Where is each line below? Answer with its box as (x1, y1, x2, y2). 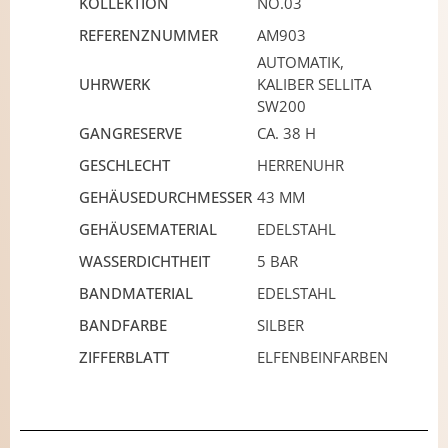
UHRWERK (79, 74, 150, 95)
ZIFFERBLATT (79, 347, 169, 368)
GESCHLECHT (79, 155, 170, 176)
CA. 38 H (257, 123, 316, 144)
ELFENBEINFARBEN (257, 347, 388, 368)
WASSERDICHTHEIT (79, 251, 210, 272)
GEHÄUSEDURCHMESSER (79, 187, 252, 208)
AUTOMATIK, (257, 52, 344, 73)
